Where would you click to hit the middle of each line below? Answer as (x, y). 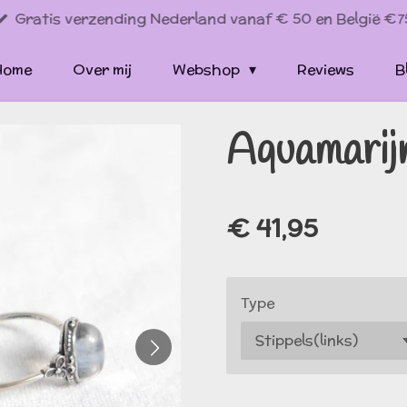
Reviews (326, 69)
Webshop (208, 69)
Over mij (102, 69)
